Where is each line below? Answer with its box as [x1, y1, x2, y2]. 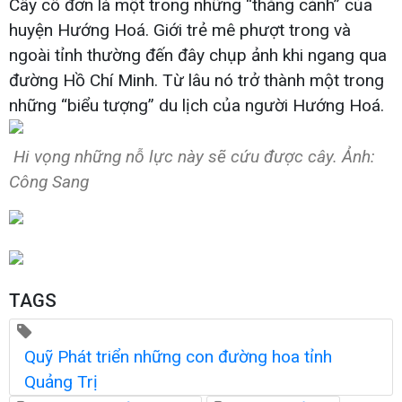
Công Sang [9, 171, 89, 193]
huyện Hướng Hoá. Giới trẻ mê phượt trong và [9, 20, 351, 41]
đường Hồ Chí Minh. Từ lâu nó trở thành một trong [9, 70, 384, 92]
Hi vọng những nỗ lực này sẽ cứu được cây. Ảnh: [9, 146, 375, 168]
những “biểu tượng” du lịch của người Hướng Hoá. [9, 95, 384, 117]
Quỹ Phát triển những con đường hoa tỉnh [24, 346, 332, 368]
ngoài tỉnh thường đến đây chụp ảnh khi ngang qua [9, 45, 387, 66]
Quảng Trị [24, 371, 98, 393]
